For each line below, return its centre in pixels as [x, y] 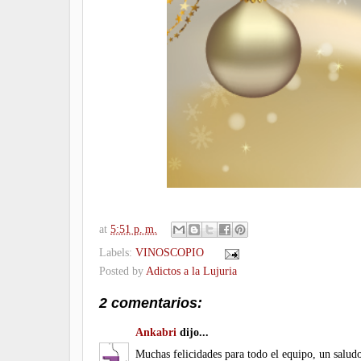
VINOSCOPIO [170, 253]
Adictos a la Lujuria [191, 271]
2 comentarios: [151, 303]
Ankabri [156, 332]
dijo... [193, 332]
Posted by [122, 271]
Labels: [117, 253]
